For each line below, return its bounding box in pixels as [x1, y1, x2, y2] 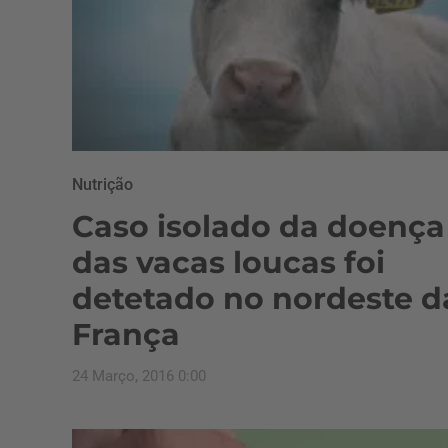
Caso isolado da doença [72, 207, 445, 245]
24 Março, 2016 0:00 [72, 366, 206, 385]
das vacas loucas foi [72, 243, 385, 281]
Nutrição [72, 174, 133, 194]
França [72, 315, 180, 353]
